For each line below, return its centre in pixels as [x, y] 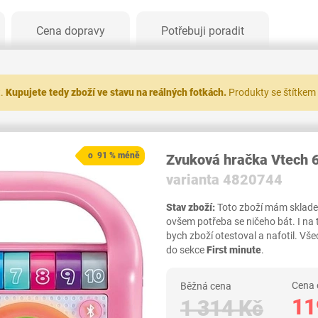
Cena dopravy [71, 31]
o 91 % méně [114, 155]
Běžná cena [207, 286]
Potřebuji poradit [203, 31]
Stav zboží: [191, 207]
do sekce [186, 250]
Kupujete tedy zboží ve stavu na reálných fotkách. [116, 92]
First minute [234, 250]
